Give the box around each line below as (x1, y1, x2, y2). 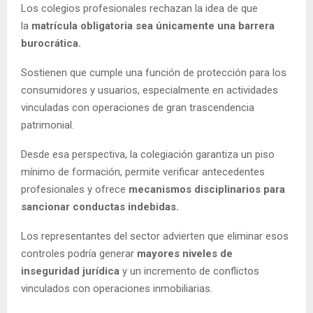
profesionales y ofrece (21, 182, 129, 196)
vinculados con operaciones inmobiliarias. (21, 282, 212, 295)
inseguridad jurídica (21, 264, 119, 277)
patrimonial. (21, 118, 74, 131)
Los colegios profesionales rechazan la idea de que (21, 1, 258, 15)
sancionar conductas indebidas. (21, 200, 179, 213)
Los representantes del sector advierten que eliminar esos (21, 229, 289, 242)
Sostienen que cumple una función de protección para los (21, 66, 286, 79)
